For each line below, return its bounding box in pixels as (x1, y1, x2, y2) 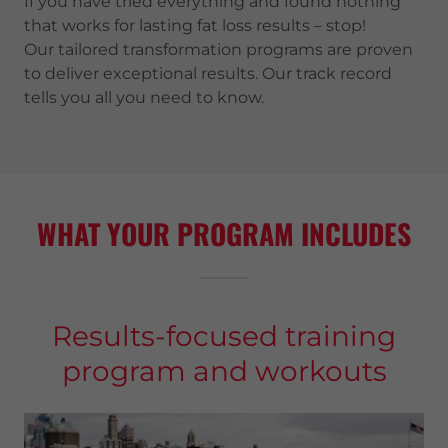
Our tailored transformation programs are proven (24, 40, 413, 59)
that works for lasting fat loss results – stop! (24, 16, 366, 35)
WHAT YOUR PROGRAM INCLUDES (37, 213, 411, 254)
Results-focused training (52, 319, 396, 353)
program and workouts (61, 354, 387, 388)
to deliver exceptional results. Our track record (24, 64, 392, 83)
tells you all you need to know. (24, 88, 264, 107)
